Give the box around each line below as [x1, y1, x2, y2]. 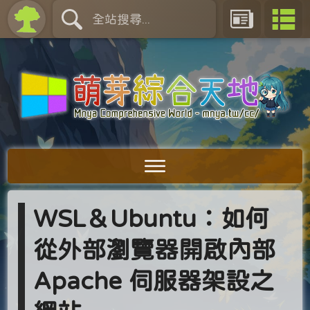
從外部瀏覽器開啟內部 [33, 237, 276, 261]
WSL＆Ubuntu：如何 [33, 206, 270, 230]
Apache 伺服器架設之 [33, 268, 275, 292]
